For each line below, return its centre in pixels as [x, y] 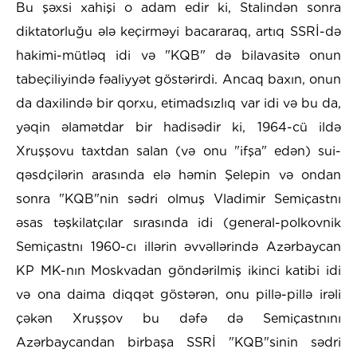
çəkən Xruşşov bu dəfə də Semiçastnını [178, 319]
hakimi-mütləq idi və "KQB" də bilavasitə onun [178, 56]
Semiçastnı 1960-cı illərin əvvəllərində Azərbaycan [178, 247]
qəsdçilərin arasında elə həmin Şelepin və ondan [178, 175]
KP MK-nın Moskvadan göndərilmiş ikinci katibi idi [178, 271]
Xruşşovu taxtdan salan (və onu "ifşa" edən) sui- [178, 151]
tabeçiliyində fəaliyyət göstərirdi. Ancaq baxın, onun [178, 80]
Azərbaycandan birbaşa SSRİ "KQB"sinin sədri [178, 343]
